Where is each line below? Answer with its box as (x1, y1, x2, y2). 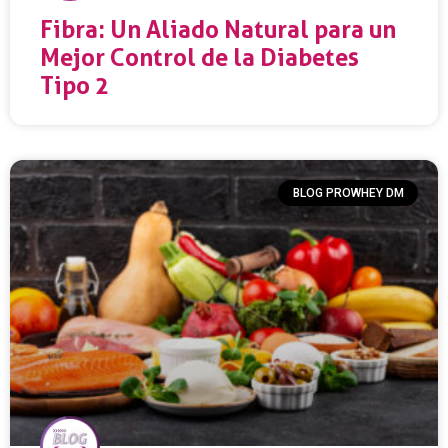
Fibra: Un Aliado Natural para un (40, 14, 396, 44)
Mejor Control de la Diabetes (40, 42, 359, 72)
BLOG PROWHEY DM (292, 185, 404, 200)
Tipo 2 (40, 70, 109, 100)
